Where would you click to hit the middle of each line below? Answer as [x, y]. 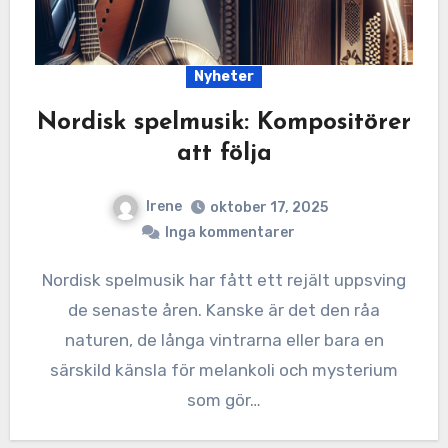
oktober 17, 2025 [269, 207]
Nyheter [224, 76]
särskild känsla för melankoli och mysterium [224, 369]
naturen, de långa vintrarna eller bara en [224, 339]
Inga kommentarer [230, 232]
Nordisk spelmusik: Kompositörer [224, 122]
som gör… [224, 399]
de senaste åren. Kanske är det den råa [224, 309]
